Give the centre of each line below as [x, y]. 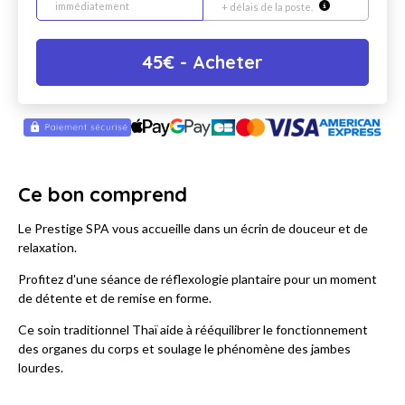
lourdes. [41, 368]
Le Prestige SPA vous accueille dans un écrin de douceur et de [193, 229]
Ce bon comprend [103, 195]
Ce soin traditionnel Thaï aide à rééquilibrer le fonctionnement [193, 330]
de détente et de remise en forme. [115, 298]
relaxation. [47, 248]
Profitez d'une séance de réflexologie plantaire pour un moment [198, 279]
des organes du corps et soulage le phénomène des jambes [184, 349]
